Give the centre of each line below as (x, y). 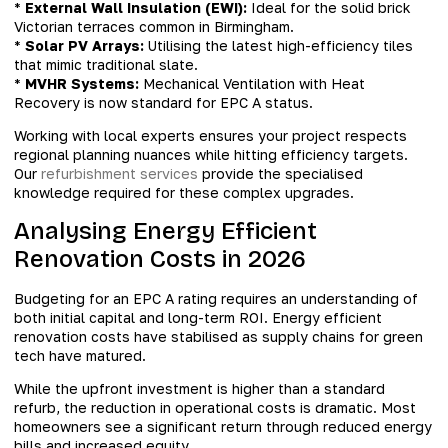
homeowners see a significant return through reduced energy (223, 427)
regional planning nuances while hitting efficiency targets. (211, 155)
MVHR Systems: (82, 84)
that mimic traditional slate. (106, 65)
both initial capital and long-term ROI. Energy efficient (198, 317)
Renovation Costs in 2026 (160, 258)
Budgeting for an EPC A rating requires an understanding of (216, 298)
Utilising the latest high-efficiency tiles (278, 46)
